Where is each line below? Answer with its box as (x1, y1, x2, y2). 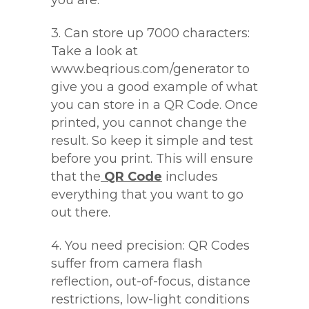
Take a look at (51, 43, 138, 59)
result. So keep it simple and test (51, 133, 253, 148)
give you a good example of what (51, 79, 258, 94)
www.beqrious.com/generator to (51, 61, 250, 77)
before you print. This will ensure (51, 151, 253, 166)
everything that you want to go (51, 187, 243, 202)
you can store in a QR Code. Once (51, 97, 258, 112)
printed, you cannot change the (51, 115, 247, 130)
